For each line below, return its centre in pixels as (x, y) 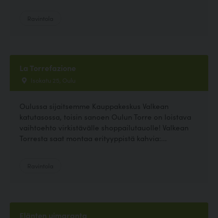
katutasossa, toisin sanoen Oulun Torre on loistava (105, 116)
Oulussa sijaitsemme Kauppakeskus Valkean (94, 106)
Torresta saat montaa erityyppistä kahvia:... (93, 138)
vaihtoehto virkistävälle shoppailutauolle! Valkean (104, 127)
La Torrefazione (48, 67)
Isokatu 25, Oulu (52, 80)
